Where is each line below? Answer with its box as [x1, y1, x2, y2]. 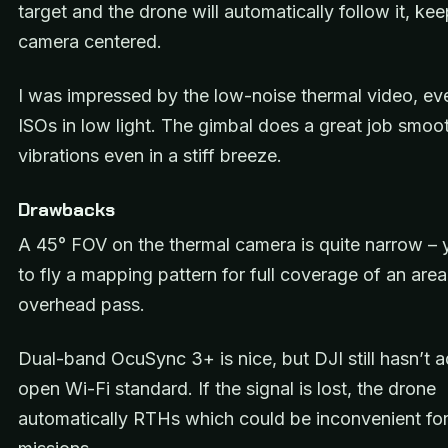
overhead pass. [18, 293, 145, 315]
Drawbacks [18, 197, 115, 222]
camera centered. [18, 30, 162, 52]
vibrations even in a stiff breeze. [18, 145, 282, 167]
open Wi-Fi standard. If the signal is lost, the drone [18, 378, 436, 400]
